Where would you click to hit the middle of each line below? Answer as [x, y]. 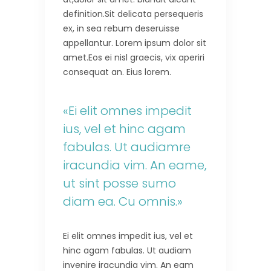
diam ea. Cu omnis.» [123, 201]
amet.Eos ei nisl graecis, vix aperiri [134, 57]
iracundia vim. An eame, [135, 165]
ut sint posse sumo [119, 183]
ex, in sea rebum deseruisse [121, 28]
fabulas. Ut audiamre [127, 147]
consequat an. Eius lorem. [117, 72]
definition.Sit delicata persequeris [133, 14]
